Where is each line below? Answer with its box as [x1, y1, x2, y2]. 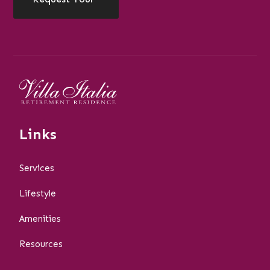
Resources [19, 238, 63, 250]
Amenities [19, 213, 61, 224]
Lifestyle [19, 187, 57, 199]
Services [19, 162, 55, 174]
